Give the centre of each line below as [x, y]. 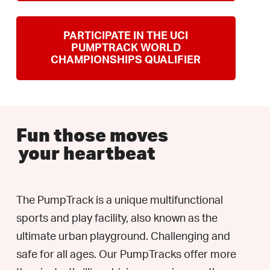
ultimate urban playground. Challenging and [124, 237]
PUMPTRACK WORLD [126, 48]
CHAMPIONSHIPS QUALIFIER [126, 60]
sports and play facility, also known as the [117, 219]
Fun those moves [93, 135]
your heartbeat [87, 153]
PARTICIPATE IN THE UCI [126, 36]
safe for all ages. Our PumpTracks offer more [127, 255]
